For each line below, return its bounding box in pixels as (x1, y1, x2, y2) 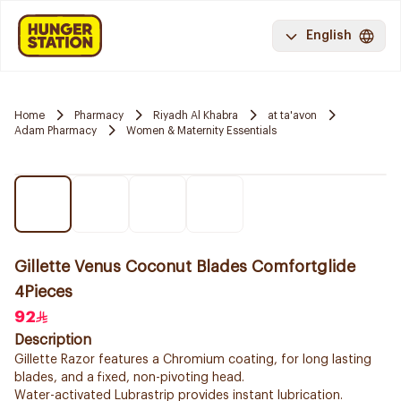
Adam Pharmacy (14, 124, 97, 136)
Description (14, 333, 91, 347)
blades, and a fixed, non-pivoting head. (14, 371, 244, 384)
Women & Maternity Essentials (126, 124, 277, 136)
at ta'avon (268, 109, 317, 121)
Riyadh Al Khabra (153, 109, 238, 121)
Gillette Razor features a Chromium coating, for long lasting (14, 354, 371, 366)
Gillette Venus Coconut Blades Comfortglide (14, 259, 355, 275)
